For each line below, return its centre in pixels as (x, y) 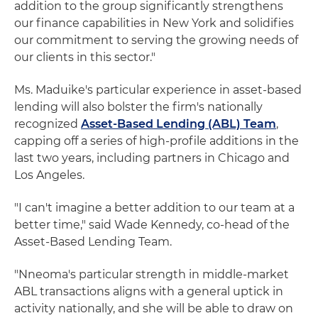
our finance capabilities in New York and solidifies (154, 23)
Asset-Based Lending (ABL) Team (179, 124)
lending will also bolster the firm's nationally (138, 107)
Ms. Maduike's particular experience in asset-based (158, 90)
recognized (48, 124)
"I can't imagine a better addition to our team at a (154, 208)
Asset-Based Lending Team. (93, 242)
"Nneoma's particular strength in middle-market (152, 274)
